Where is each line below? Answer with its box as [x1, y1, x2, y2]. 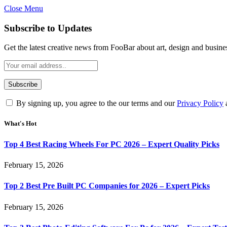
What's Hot [4, 119, 36, 127]
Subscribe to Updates [4, 22, 92, 33]
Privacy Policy [177, 99, 223, 108]
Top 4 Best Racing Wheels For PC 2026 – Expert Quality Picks [4, 139, 219, 148]
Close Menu [4, 4, 43, 13]
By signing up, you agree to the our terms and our [14, 99, 177, 108]
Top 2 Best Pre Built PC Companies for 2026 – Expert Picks [4, 181, 210, 191]
